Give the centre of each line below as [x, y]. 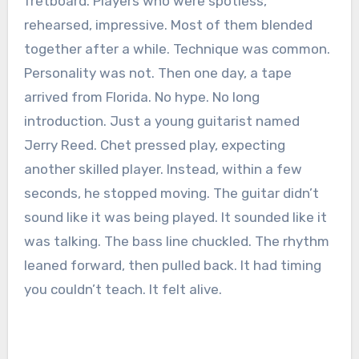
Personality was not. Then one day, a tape [157, 73]
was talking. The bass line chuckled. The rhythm [176, 241]
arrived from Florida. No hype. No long [141, 97]
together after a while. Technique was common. [177, 49]
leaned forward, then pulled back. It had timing [172, 265]
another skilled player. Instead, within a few [163, 169]
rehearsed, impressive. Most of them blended [168, 25]
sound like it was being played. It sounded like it [175, 217]
